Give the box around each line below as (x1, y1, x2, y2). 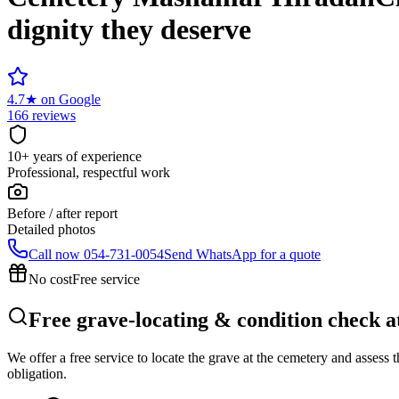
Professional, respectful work (7, 164, 170, 180)
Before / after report (7, 205, 118, 221)
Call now (28, 246, 80, 262)
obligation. (7, 365, 67, 381)
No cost (28, 271, 72, 287)
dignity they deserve (7, 13, 251, 46)
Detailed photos (7, 221, 95, 237)
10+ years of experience (7, 148, 142, 164)
